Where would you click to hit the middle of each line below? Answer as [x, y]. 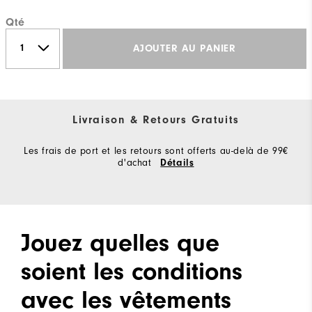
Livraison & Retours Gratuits [156, 119]
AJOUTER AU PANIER [185, 49]
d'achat [136, 162]
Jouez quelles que [120, 242]
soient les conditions [132, 271]
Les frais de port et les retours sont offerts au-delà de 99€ [156, 150]
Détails [177, 163]
